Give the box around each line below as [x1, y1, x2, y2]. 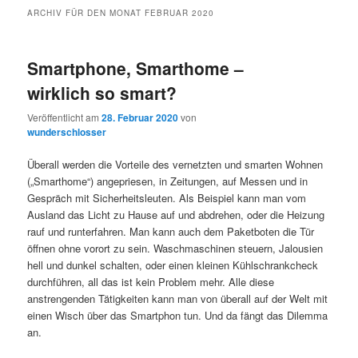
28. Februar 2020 [101, 110, 179, 125]
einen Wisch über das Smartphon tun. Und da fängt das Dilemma [27, 308, 328, 324]
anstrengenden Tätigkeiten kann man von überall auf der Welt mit [27, 291, 328, 307]
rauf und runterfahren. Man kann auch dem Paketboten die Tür [27, 224, 315, 240]
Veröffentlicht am [27, 110, 102, 125]
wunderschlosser [27, 125, 107, 140]
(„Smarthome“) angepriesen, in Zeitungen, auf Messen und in [27, 173, 308, 189]
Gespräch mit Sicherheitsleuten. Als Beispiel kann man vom [27, 190, 307, 206]
